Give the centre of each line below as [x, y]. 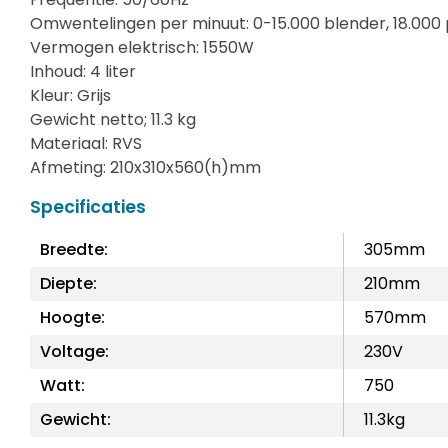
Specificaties [88, 206]
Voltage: [74, 351]
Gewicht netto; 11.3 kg [113, 120]
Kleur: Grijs [70, 96]
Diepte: [68, 283]
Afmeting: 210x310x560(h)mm [145, 168]
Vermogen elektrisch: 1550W [142, 48]
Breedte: [74, 249]
